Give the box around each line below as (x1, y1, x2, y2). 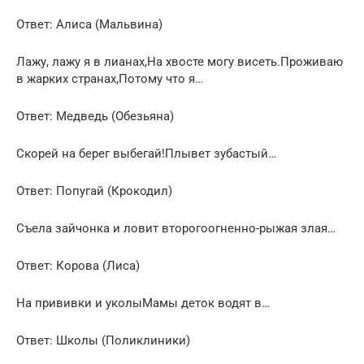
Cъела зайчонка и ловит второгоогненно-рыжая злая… (16, 220, 336, 236)
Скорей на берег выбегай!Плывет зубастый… (16, 145, 276, 161)
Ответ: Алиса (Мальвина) (16, 16, 162, 32)
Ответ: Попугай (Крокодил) (16, 183, 172, 198)
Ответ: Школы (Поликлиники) (16, 332, 190, 348)
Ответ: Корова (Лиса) (16, 258, 140, 273)
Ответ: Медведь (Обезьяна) (16, 108, 174, 123)
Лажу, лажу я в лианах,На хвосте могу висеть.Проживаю (16, 54, 343, 69)
